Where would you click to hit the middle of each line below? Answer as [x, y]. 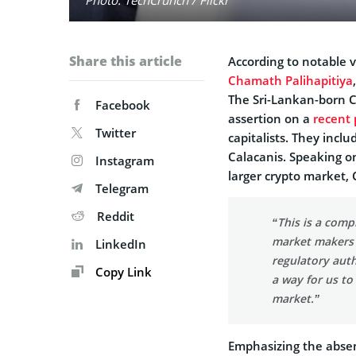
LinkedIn [121, 244]
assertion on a [271, 118]
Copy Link [122, 271]
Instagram [125, 160]
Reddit [116, 216]
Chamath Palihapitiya [290, 80]
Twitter [116, 132]
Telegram [122, 188]
